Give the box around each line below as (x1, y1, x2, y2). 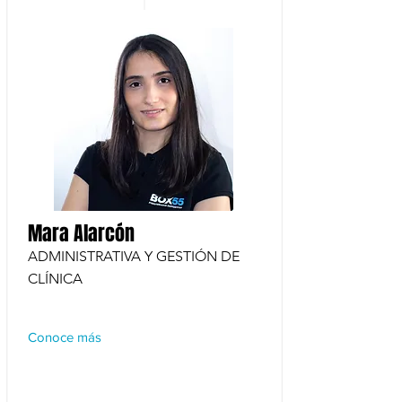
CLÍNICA (28, 270, 83, 287)
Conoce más (28, 329, 101, 345)
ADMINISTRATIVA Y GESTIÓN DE (28, 248, 240, 265)
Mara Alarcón (28, 219, 135, 248)
